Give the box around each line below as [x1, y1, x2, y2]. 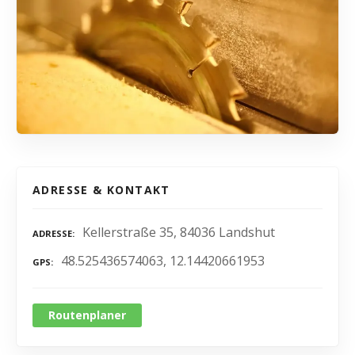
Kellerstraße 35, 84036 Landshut [82, 223, 275, 241]
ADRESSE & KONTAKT [32, 181, 170, 197]
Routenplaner [48, 307, 126, 323]
